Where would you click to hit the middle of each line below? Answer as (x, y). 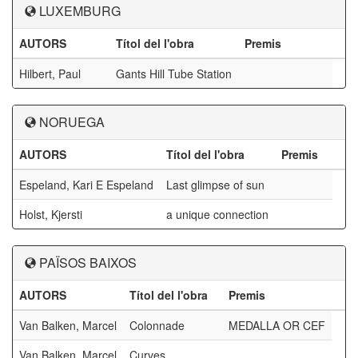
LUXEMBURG (80, 11)
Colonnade (157, 325)
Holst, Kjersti (51, 214)
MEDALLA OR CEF (277, 325)
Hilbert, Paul (50, 74)
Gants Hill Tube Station (174, 74)
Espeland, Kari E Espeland (86, 185)
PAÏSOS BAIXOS (88, 263)
